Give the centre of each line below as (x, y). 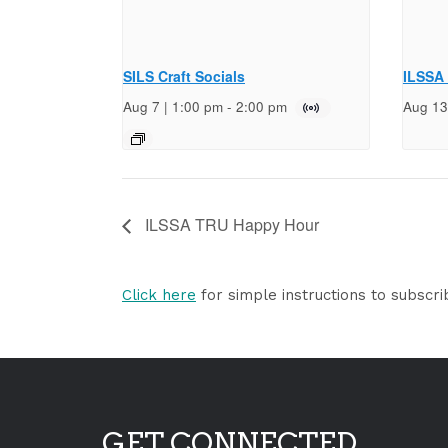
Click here (159, 294)
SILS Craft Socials (184, 76)
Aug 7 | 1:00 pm (173, 107)
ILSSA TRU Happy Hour (230, 224)
